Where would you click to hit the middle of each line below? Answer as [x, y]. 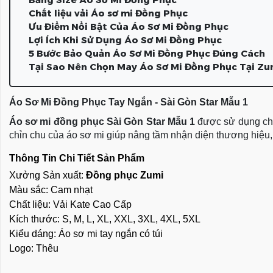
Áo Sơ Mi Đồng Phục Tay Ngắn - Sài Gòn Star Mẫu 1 [129, 102]
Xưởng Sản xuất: [48, 175]
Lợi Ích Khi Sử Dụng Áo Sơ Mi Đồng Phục [125, 40]
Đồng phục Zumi [125, 175]
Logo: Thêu [34, 249]
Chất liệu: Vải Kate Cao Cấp [70, 205]
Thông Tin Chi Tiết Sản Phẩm [77, 158]
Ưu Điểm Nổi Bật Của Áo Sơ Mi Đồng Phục [129, 27]
